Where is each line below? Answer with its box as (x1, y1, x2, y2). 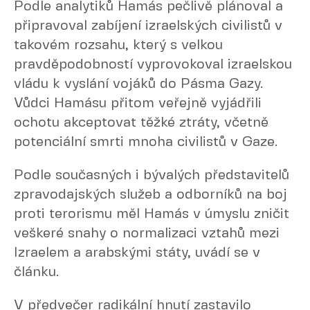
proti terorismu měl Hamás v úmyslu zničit (14, 208, 289, 221)
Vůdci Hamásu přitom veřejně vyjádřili (14, 97, 262, 110)
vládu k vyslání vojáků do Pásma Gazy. (14, 77, 263, 91)
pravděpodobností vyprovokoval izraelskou (14, 58, 292, 71)
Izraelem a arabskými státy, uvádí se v (14, 246, 260, 259)
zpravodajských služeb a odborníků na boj (14, 188, 287, 201)
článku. (14, 266, 59, 279)
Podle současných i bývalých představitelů (14, 169, 289, 182)
